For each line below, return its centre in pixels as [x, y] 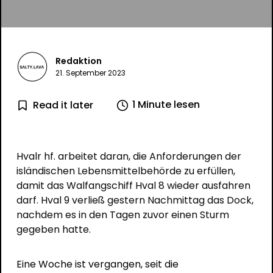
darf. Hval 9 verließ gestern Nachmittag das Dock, [135, 200]
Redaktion [78, 61]
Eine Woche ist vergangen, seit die [97, 264]
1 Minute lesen [166, 105]
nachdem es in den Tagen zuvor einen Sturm [122, 214]
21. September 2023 [90, 73]
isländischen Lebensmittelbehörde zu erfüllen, [126, 171]
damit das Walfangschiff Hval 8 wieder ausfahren [133, 185]
